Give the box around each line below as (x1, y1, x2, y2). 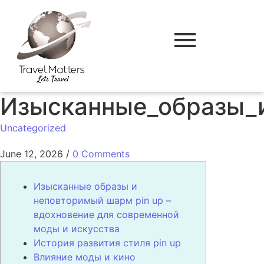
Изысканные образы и (34, 180, 137, 193)
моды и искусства (34, 223, 120, 235)
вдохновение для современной (34, 209, 179, 221)
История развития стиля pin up (34, 237, 181, 249)
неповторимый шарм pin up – (34, 194, 171, 207)
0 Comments (72, 147, 130, 160)
